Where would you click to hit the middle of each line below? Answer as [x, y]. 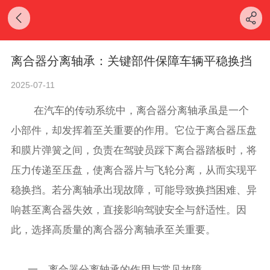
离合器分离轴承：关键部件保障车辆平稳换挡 [132, 61]
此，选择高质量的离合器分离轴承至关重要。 [117, 230]
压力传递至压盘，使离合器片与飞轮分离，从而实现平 [134, 170]
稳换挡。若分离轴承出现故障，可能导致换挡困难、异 [134, 190]
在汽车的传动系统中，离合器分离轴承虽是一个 [139, 110]
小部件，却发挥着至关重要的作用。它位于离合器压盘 [134, 130]
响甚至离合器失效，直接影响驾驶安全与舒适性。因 [129, 210]
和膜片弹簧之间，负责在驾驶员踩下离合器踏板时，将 [134, 150]
